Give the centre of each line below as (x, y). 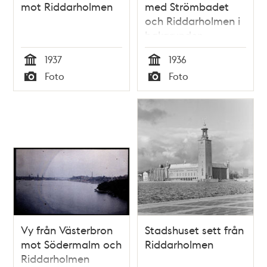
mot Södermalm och (72, 244)
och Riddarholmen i (193, 20)
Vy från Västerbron (67, 229)
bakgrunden (174, 35)
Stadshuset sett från (194, 229)
